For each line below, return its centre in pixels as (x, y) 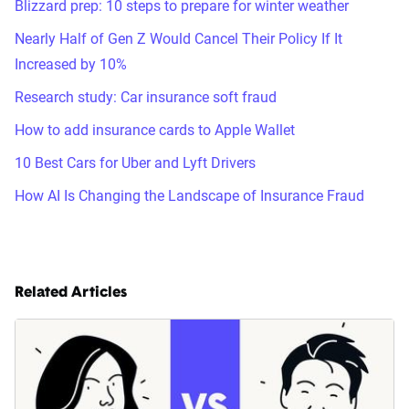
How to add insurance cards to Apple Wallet (155, 130)
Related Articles (71, 293)
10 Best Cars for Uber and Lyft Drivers (135, 163)
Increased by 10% (71, 64)
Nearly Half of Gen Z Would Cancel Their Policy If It (178, 38)
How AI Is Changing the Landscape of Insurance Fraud (189, 195)
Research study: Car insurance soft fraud (146, 97)
